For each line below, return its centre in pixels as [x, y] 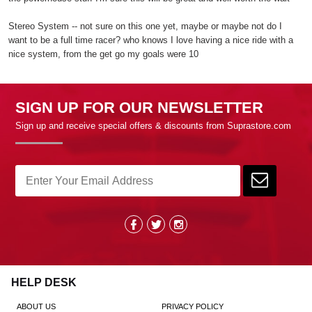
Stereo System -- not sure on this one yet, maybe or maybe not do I [145, 26]
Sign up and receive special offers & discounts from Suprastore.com [153, 125]
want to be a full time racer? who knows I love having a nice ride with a [151, 40]
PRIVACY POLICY [193, 306]
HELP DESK [44, 282]
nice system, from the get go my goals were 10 [103, 54]
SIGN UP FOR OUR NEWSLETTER [139, 107]
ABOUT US [36, 306]
